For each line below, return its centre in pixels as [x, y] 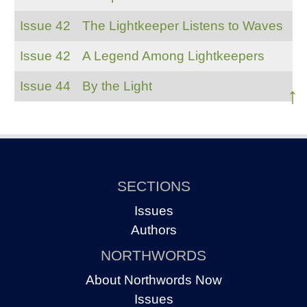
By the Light [117, 86]
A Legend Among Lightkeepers [173, 56]
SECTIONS [153, 186]
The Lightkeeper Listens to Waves [182, 25]
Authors [153, 230]
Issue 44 [45, 86]
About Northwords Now [153, 280]
